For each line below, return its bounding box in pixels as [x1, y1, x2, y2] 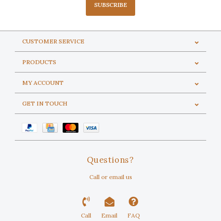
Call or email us [89, 173, 132, 181]
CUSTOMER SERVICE [22, 37, 84, 45]
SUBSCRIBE [94, 1, 127, 8]
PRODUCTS [22, 58, 56, 66]
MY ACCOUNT [22, 79, 64, 86]
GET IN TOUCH [22, 100, 68, 107]
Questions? [86, 154, 135, 165]
